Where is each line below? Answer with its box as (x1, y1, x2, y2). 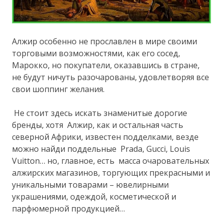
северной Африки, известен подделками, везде (12, 131, 199, 142)
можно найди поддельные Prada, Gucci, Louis (12, 143, 191, 154)
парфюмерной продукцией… (12, 203, 125, 214)
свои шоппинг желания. (12, 83, 105, 95)
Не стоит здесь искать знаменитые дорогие (12, 107, 188, 118)
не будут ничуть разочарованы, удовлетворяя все (12, 71, 210, 83)
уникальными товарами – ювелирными (12, 179, 169, 190)
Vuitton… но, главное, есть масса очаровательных (12, 155, 210, 166)
